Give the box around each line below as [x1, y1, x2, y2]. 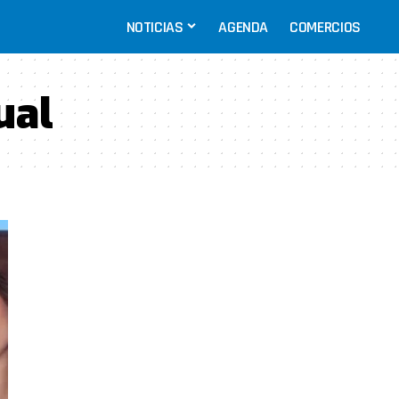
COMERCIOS [289, 16, 361, 37]
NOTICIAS [126, 16, 183, 37]
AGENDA [218, 16, 269, 37]
